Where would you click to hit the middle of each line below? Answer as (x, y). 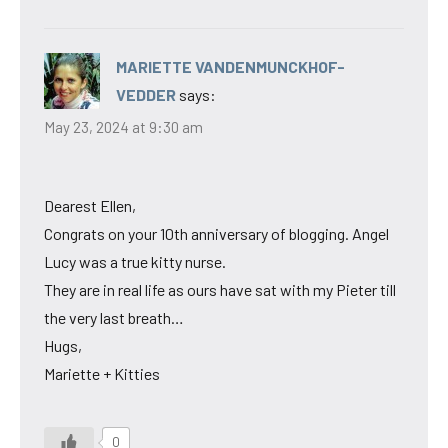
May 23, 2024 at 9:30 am (123, 126)
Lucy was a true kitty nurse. (135, 261)
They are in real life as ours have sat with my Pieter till (220, 289)
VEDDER (146, 95)
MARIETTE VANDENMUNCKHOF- (230, 67)
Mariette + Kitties (102, 373)
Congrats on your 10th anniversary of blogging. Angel (216, 233)
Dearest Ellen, (90, 205)
